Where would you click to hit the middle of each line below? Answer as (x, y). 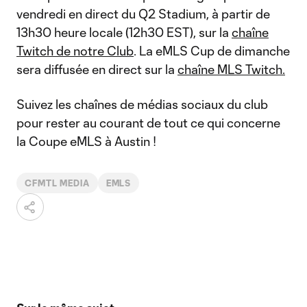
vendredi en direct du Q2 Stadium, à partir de (143, 14)
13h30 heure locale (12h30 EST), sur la (124, 32)
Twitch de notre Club (75, 51)
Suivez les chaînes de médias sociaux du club (142, 104)
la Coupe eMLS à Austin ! (86, 141)
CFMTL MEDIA (57, 183)
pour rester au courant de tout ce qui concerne (148, 123)
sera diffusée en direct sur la (97, 69)
